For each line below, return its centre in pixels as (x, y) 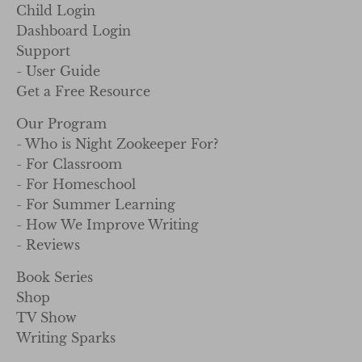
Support (43, 51)
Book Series (55, 277)
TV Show (46, 318)
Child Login (56, 11)
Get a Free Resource (83, 91)
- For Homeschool (76, 184)
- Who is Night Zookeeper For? (117, 144)
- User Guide (58, 71)
